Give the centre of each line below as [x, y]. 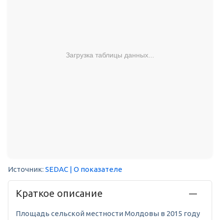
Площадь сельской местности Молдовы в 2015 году [108, 214]
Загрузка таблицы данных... [110, 55]
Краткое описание [59, 193]
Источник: [27, 169]
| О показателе [96, 169]
